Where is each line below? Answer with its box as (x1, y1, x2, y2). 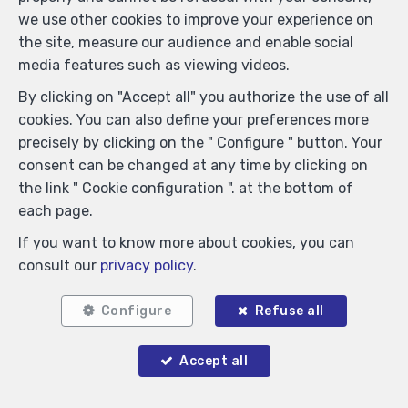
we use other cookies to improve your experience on (18, 11, 373, 28)
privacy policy (100, 257, 193, 274)
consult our (18, 257, 100, 274)
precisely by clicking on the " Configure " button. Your (18, 134, 382, 151)
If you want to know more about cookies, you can (18, 234, 354, 251)
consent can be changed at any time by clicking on (18, 157, 368, 174)
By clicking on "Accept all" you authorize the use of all (18, 88, 389, 106)
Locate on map (145, 76, 260, 95)
